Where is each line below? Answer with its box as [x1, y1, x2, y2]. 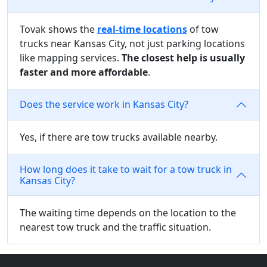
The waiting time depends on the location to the [20, 206, 236, 219]
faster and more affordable [20, 65, 148, 79]
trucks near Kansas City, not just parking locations [20, 36, 245, 50]
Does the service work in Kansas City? [20, 98, 188, 111]
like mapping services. [20, 51, 122, 64]
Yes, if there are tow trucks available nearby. [20, 130, 218, 144]
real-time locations [97, 22, 187, 36]
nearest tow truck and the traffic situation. [20, 220, 211, 234]
